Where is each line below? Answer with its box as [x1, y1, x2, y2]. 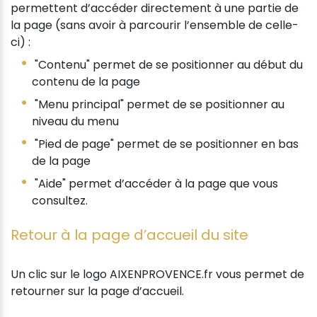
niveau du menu [32, 113, 119, 129]
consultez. [32, 192, 88, 209]
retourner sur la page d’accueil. [11, 282, 184, 299]
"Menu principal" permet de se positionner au [32, 96, 284, 113]
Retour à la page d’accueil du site [11, 224, 248, 245]
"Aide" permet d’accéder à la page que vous [32, 175, 278, 192]
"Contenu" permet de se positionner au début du [32, 56, 303, 73]
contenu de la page [32, 73, 140, 90]
